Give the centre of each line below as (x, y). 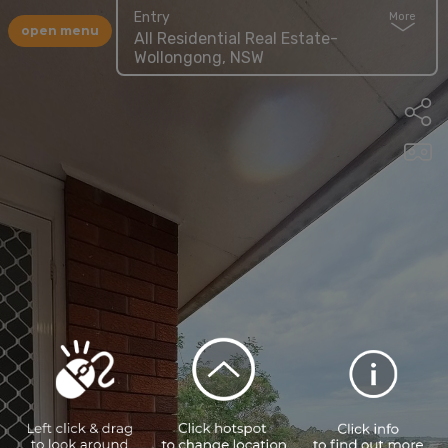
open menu (60, 31)
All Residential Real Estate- (235, 38)
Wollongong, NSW (198, 57)
